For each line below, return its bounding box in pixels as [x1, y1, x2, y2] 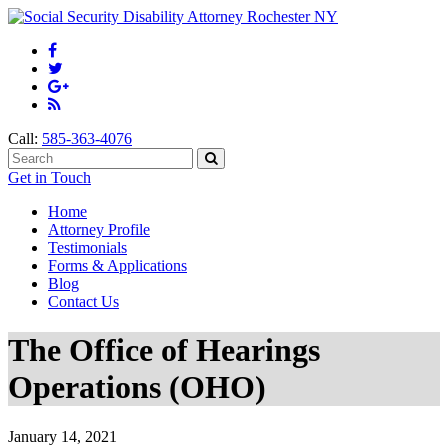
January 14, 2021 [8, 427, 117, 445]
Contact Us [48, 293, 119, 310]
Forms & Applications [48, 257, 187, 274]
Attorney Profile [48, 221, 150, 238]
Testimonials [48, 239, 127, 256]
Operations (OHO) [8, 369, 266, 406]
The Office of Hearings [8, 332, 320, 369]
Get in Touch [8, 169, 91, 186]
